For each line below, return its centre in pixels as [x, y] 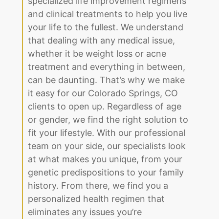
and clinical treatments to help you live [108, 14]
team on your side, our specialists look [107, 146]
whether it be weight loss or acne [97, 54]
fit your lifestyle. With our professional [107, 133]
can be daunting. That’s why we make [106, 80]
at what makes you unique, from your [105, 159]
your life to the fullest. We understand [106, 27]
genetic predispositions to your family [106, 173]
